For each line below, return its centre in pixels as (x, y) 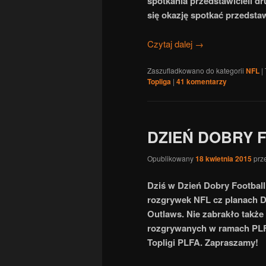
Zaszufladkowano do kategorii (196, 71)
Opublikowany (171, 158)
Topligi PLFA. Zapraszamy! (203, 242)
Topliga (159, 82)
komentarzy (206, 82)
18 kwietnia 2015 (224, 158)
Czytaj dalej (171, 43)
